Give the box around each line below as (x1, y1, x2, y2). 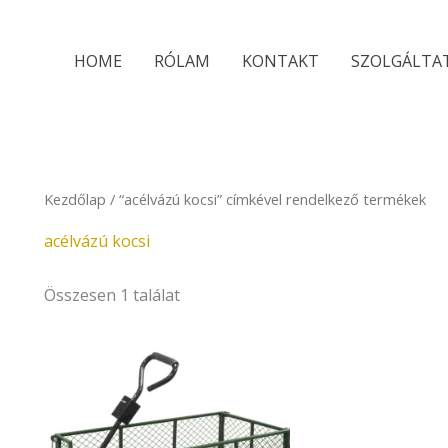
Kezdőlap (44, 189, 106, 209)
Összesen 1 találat (44, 283, 180, 306)
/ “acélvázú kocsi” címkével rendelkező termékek (106, 189, 426, 209)
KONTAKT (241, 50, 319, 72)
